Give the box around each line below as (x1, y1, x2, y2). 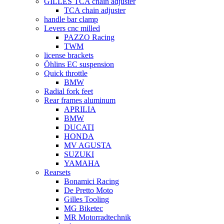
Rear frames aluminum (44, 96, 115, 104)
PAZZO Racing (64, 33, 114, 41)
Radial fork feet (44, 87, 93, 95)
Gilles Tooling (64, 195, 109, 203)
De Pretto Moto (64, 186, 113, 194)
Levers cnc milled (44, 24, 100, 32)
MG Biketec (64, 204, 103, 212)
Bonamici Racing (64, 177, 119, 185)
